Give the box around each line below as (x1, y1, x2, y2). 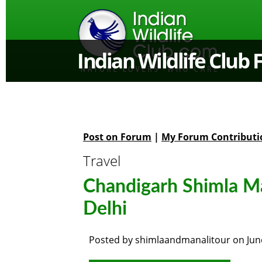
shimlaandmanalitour (135, 233, 230, 246)
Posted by (89, 233, 135, 246)
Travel (83, 151, 120, 170)
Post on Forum (83, 130, 151, 143)
